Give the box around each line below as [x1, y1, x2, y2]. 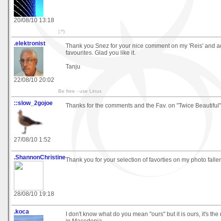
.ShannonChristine [14, 153, 66, 161]
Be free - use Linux [58, 88, 102, 94]
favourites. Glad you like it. [66, 49, 136, 56]
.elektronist [14, 39, 45, 47]
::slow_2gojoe [14, 99, 53, 107]
